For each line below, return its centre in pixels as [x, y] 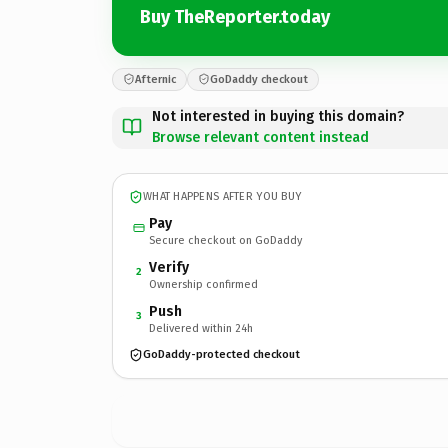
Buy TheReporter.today [235, 17]
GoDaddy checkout [259, 79]
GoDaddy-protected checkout [221, 354]
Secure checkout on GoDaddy [225, 240]
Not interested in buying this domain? [278, 116]
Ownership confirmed [203, 284]
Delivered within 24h [201, 328]
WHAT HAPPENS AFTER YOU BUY [222, 196]
